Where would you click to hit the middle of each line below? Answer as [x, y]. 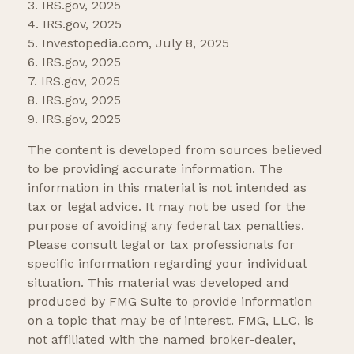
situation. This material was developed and [158, 282]
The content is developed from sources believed [175, 149]
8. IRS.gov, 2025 [74, 100]
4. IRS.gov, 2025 [75, 24]
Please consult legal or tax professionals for [161, 244]
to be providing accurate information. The [155, 168]
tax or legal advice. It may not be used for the [167, 206]
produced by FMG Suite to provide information [170, 301]
